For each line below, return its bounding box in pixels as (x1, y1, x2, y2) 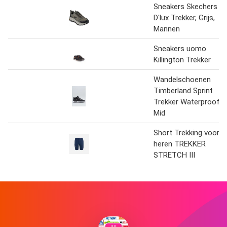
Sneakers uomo (154, 44, 206, 53)
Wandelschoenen (154, 74, 211, 84)
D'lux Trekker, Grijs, (154, 13, 215, 22)
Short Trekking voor (154, 128, 219, 137)
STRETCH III (154, 150, 195, 160)
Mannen (154, 24, 180, 33)
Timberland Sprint (154, 86, 213, 95)
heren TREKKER (154, 139, 206, 148)
